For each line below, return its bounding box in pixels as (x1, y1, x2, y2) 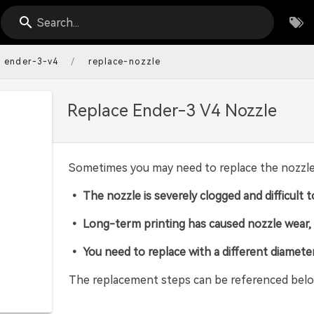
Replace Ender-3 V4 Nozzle (67, 101, 277, 121)
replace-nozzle (88, 57, 161, 67)
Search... (37, 16, 80, 29)
